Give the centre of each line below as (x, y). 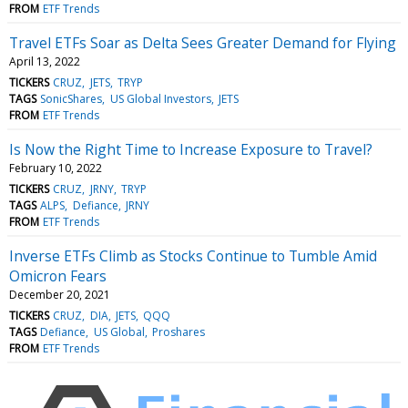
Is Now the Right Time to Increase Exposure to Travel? (191, 149)
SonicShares (71, 98)
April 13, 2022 (45, 61)
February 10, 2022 (56, 168)
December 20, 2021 (60, 294)
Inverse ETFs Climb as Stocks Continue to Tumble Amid (193, 255)
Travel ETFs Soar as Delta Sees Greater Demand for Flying (203, 42)
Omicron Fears (58, 275)
